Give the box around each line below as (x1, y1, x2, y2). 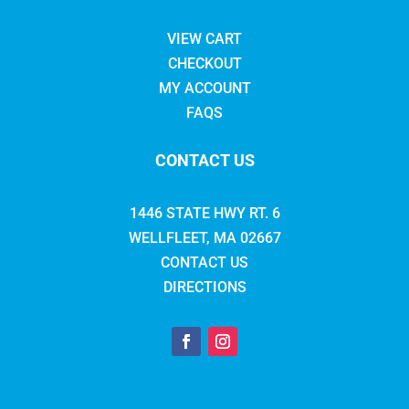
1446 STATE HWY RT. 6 (129, 204, 280, 223)
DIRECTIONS (163, 278, 246, 297)
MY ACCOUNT (158, 79, 251, 98)
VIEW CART (167, 30, 242, 48)
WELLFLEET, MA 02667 (128, 229, 281, 247)
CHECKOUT (167, 55, 242, 73)
